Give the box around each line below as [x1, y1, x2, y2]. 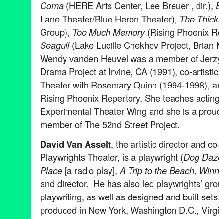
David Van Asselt [40, 137, 111, 151]
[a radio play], [62, 164, 117, 177]
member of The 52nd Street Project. [40, 118, 180, 131]
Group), [40, 25, 72, 39]
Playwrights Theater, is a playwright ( [40, 151, 183, 164]
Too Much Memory [72, 25, 145, 39]
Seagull [40, 39, 69, 52]
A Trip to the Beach [117, 164, 194, 177]
